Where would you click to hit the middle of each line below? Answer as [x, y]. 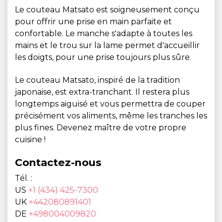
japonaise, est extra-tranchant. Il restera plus [102, 92]
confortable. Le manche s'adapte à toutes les [104, 33]
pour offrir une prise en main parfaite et [93, 22]
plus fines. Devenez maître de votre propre [101, 128]
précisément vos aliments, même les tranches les [111, 116]
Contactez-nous [58, 162]
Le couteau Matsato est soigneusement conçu [107, 10]
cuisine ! [30, 139]
